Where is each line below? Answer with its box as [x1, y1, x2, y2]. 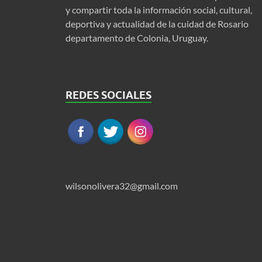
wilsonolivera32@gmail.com [65, 180, 178, 191]
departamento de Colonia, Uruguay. [65, 32, 208, 43]
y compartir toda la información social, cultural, [65, 4, 252, 15]
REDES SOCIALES [65, 88, 151, 101]
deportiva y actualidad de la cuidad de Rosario [65, 18, 249, 29]
